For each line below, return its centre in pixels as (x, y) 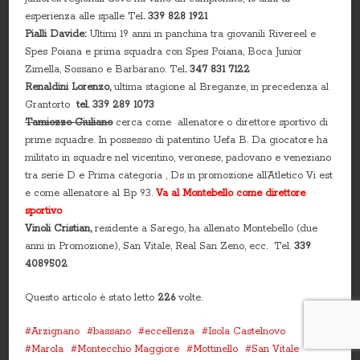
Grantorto (48, 104)
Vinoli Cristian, (60, 228)
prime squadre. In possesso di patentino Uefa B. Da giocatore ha (177, 140)
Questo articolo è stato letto (92, 297)
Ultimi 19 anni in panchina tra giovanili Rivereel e (203, 34)
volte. (189, 297)
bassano (112, 331)
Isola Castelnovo (247, 331)
